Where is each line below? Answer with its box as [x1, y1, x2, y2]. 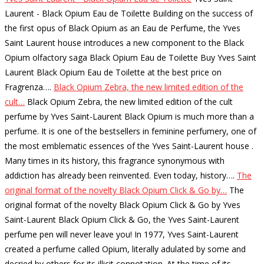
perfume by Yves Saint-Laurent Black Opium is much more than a [5, 111, 254, 123]
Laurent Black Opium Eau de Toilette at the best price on [5, 67, 222, 78]
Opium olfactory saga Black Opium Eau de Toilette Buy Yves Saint [5, 52, 256, 64]
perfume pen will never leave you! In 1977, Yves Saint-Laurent [5, 229, 239, 240]
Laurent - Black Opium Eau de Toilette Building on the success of [5, 8, 253, 19]
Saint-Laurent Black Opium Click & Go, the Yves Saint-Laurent [5, 214, 239, 226]
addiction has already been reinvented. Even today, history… [5, 170, 233, 181]
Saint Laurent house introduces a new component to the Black [5, 37, 244, 49]
